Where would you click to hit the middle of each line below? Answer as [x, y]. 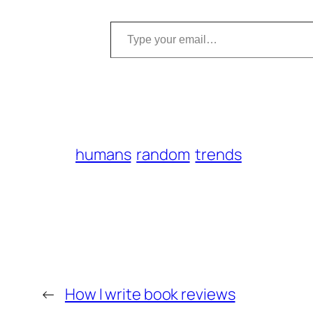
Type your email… [133, 21]
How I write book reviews [150, 294]
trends [218, 154]
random [163, 154]
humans [103, 154]
